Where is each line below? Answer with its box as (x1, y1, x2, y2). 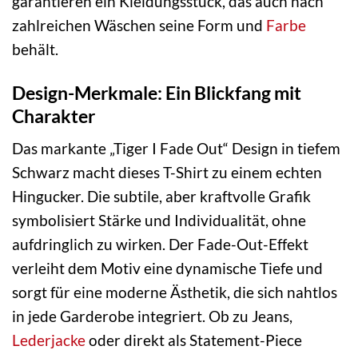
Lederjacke (12, 331, 86, 350)
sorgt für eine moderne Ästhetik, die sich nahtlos (12, 283, 337, 302)
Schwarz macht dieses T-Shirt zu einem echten (12, 163, 322, 182)
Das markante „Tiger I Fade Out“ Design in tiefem (12, 139, 340, 158)
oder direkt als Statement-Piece (86, 331, 302, 350)
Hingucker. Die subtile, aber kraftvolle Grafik (12, 187, 311, 206)
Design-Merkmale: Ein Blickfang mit (12, 81, 301, 104)
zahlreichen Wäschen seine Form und (12, 15, 266, 34)
